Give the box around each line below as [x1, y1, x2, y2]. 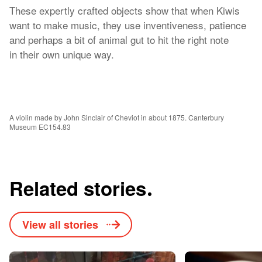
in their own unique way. [9, 47, 114, 61]
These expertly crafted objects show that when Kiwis [9, 3, 240, 18]
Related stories [9, 174, 151, 202]
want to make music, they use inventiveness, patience [9, 18, 246, 32]
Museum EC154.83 [9, 122, 71, 132]
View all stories [22, 217, 98, 232]
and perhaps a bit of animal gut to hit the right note [9, 32, 229, 47]
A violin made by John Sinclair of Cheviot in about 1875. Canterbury [9, 112, 224, 122]
